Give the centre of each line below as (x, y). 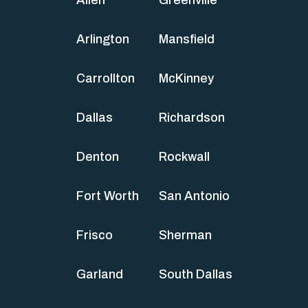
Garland (99, 274)
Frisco (94, 235)
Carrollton (105, 78)
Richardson (191, 117)
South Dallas (195, 274)
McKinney (186, 78)
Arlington (102, 39)
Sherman (185, 235)
